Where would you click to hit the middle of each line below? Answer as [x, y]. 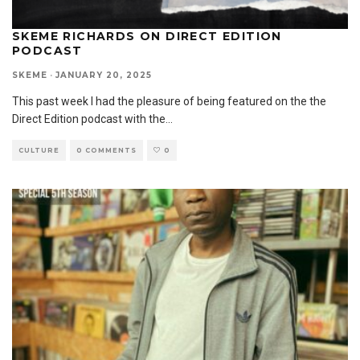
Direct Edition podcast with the [89, 119]
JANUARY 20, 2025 [104, 75]
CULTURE [39, 150]
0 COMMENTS [106, 150]
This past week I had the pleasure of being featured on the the [169, 101]
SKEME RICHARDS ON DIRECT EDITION [147, 36]
